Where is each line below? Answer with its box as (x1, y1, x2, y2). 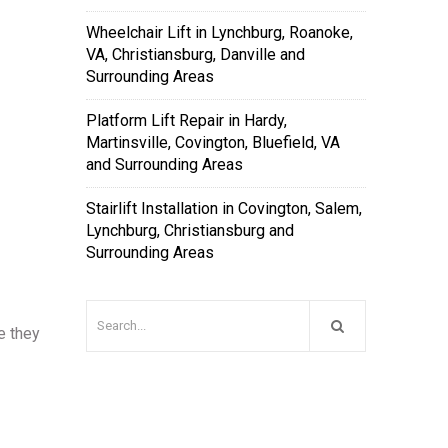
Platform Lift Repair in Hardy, (86, 111, 287, 130)
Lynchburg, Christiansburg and (86, 221, 294, 240)
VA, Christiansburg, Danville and (86, 45, 305, 64)
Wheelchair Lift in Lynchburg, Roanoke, (86, 23, 353, 42)
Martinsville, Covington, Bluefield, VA (86, 133, 340, 152)
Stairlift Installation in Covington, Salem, (86, 199, 362, 218)
